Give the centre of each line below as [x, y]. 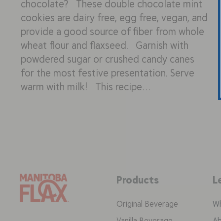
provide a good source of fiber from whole [112, 31]
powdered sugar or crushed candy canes [108, 59]
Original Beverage [147, 204]
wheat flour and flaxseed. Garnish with [105, 45]
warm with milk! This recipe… [86, 86]
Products [138, 180]
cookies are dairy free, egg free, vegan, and [114, 17]
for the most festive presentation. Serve [108, 73]
